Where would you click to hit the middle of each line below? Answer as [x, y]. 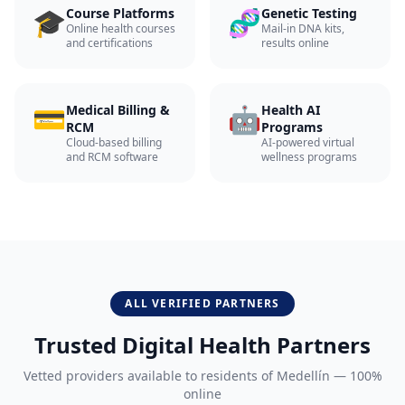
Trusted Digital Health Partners [202, 345]
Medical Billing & [118, 110]
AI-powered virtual [308, 142]
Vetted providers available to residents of [150, 376]
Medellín [303, 376]
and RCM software [112, 157]
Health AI [291, 110]
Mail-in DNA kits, [303, 28]
